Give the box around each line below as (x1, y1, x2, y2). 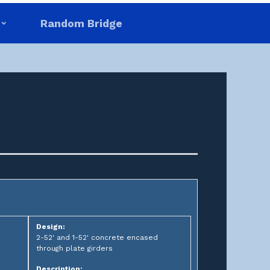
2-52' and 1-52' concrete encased (36, 233, 158, 242)
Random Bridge (40, 17, 122, 30)
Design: (36, 222, 65, 231)
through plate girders (36, 244, 113, 253)
